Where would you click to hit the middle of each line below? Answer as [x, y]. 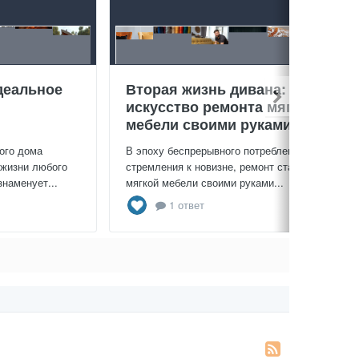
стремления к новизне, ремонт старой [218, 166]
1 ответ [185, 205]
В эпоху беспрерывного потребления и [220, 150]
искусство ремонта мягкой [222, 106]
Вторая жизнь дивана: [206, 89]
